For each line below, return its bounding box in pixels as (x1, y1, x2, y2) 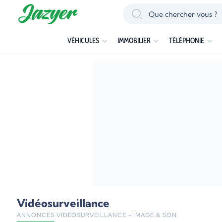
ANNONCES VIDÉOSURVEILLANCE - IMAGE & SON (16, 211, 177, 219)
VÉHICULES (67, 36, 100, 45)
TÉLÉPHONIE (168, 36, 204, 45)
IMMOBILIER (117, 36, 151, 45)
